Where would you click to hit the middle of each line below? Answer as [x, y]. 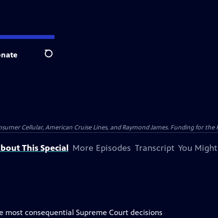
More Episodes [101, 148]
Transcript [154, 148]
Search [56, 59]
